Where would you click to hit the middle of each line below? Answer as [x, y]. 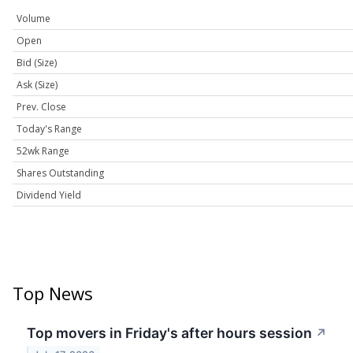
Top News [53, 294]
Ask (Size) [37, 85]
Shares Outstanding [60, 173]
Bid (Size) [37, 63]
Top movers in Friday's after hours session [169, 333]
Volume [33, 19]
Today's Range [49, 129]
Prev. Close [41, 107]
